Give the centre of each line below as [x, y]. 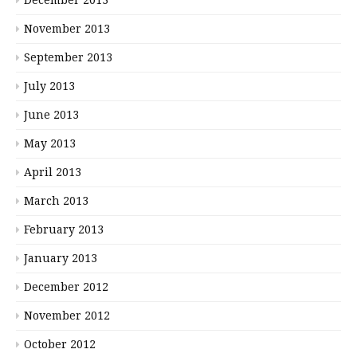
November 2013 [67, 28]
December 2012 [66, 286]
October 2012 [60, 344]
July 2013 [49, 86]
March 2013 [56, 200]
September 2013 [68, 57]
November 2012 [67, 315]
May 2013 [50, 143]
